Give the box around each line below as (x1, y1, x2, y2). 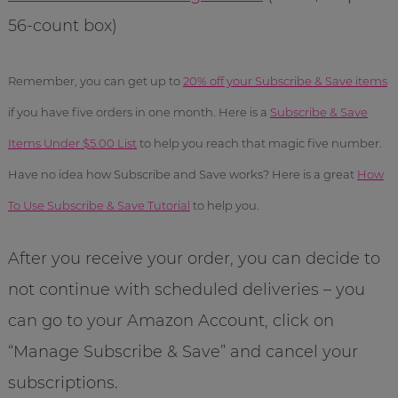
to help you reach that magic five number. (136, 135, 382, 150)
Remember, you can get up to (7, 73, 183, 88)
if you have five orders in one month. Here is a (7, 104, 270, 119)
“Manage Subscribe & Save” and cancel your (7, 341, 358, 362)
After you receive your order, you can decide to (7, 248, 380, 268)
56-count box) (7, 15, 117, 36)
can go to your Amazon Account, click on (7, 310, 334, 330)
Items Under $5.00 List (7, 135, 137, 150)
